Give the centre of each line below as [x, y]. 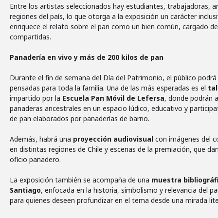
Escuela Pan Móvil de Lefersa [113, 98]
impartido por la [36, 98]
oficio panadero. [35, 159]
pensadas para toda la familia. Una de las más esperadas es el [109, 88]
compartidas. [30, 37]
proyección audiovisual [113, 139]
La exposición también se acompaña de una [81, 180]
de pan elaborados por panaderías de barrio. [80, 118]
